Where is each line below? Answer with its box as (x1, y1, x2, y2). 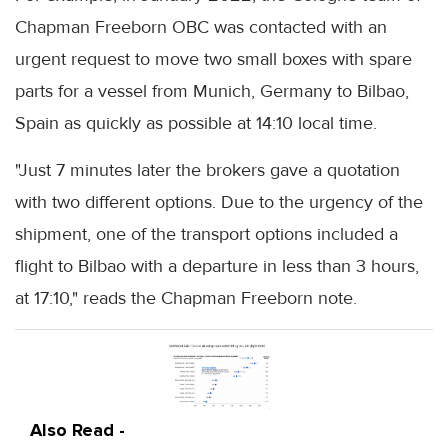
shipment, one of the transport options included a (15, 223, 398, 246)
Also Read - (30, 419, 125, 442)
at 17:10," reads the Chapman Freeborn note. (15, 287, 357, 310)
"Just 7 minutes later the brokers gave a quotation (15, 159, 400, 182)
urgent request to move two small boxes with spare (15, 48, 412, 71)
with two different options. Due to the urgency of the (15, 191, 423, 214)
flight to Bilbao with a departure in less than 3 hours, (15, 255, 419, 278)
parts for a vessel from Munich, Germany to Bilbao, (15, 80, 409, 103)
